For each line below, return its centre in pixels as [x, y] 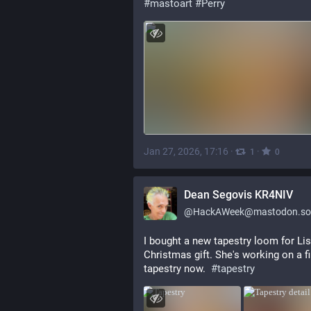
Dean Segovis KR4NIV [238, 195]
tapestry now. [177, 269]
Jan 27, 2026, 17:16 [186, 152]
